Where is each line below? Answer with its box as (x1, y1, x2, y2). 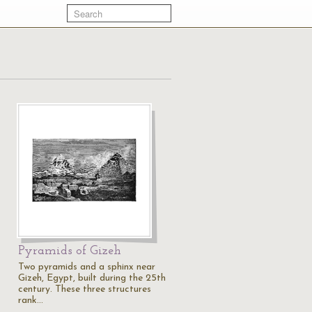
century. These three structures (18, 284, 151, 295)
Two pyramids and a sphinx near (18, 262, 155, 272)
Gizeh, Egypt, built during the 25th (18, 273, 166, 283)
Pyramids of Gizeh (18, 244, 121, 258)
